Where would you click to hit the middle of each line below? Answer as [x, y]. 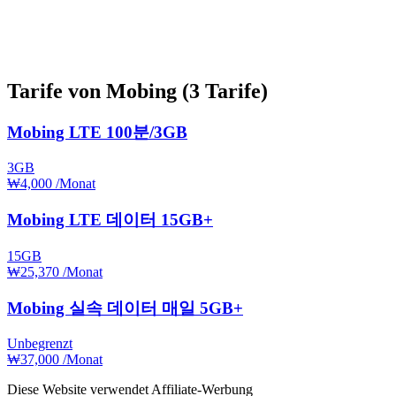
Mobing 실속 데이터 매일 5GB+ [125, 308]
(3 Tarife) [225, 91]
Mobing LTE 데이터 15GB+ [110, 220]
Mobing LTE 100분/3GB [97, 132]
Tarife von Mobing [95, 91]
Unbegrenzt [40, 344]
